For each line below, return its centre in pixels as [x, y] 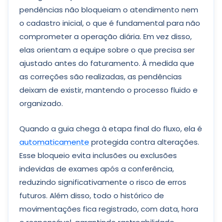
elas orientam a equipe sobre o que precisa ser [107, 50]
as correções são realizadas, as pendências [101, 77]
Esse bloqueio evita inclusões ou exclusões [98, 155]
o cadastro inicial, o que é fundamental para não [110, 23]
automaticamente [54, 142]
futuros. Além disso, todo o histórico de [92, 195]
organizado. [41, 103]
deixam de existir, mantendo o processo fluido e [109, 90]
